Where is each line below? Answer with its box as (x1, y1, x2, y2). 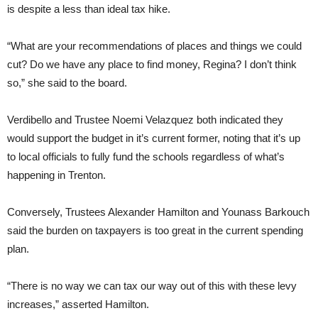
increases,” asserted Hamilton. (7, 298, 149, 311)
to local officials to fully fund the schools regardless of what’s (7, 150, 285, 163)
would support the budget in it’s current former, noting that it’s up (7, 132, 300, 145)
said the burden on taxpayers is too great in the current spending (7, 224, 303, 237)
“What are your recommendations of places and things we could (7, 40, 302, 53)
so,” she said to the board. (7, 77, 127, 89)
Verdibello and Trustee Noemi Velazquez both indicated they (7, 114, 283, 126)
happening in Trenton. (7, 169, 106, 182)
